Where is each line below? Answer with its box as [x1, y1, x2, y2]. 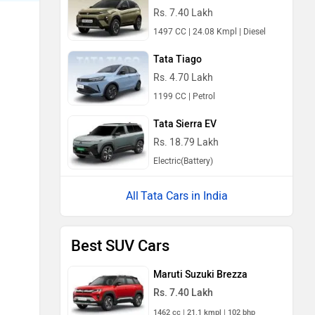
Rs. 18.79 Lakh [153, 136, 219, 148]
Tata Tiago [153, 53, 202, 65]
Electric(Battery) [153, 155, 213, 166]
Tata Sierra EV [153, 117, 217, 130]
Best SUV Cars [71, 236, 169, 256]
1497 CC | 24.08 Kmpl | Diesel [153, 27, 266, 37]
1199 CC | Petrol [153, 91, 215, 101]
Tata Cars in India [140, 189, 228, 203]
